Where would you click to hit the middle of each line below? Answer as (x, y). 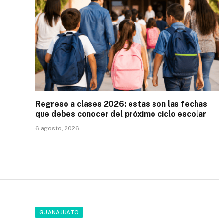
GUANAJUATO (59, 212)
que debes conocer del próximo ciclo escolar (121, 114)
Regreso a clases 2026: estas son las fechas (121, 104)
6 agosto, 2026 (57, 128)
